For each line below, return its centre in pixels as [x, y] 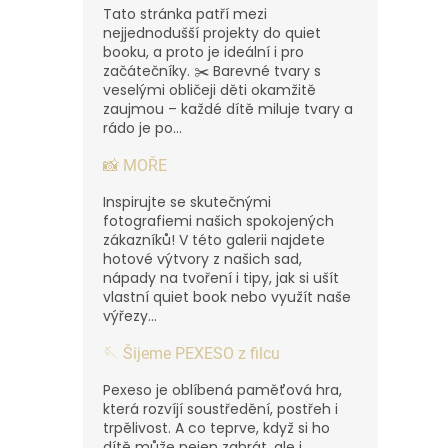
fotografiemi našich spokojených [218, 220]
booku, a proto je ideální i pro [203, 51]
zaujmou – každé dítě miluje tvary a [228, 108]
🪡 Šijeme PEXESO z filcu [191, 353]
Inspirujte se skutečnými [187, 201]
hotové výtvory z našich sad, [202, 258]
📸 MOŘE [135, 165]
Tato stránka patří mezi [185, 13]
